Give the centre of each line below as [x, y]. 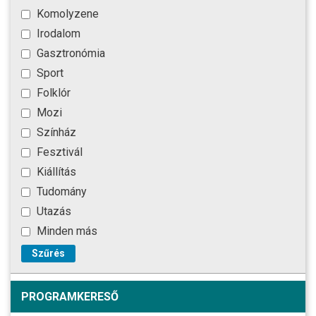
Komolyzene [66, 13]
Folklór [52, 92]
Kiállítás [55, 171]
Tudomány [60, 191]
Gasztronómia [69, 53]
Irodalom [57, 33]
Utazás [53, 211]
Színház [55, 132]
